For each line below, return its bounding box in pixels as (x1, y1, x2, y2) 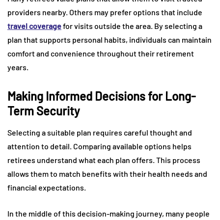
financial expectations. (7, 182, 86, 192)
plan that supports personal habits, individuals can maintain (7, 34, 212, 44)
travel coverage (7, 21, 61, 30)
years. (7, 62, 28, 72)
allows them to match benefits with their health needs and (7, 168, 207, 178)
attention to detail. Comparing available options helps (7, 141, 192, 151)
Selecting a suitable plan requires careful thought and (7, 127, 192, 137)
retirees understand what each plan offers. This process (7, 155, 200, 165)
